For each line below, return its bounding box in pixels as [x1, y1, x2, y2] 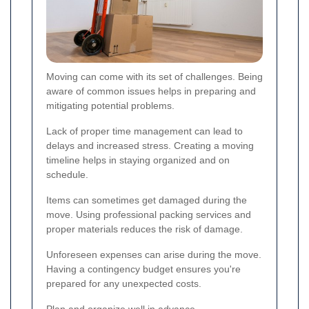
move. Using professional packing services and [46, 209, 251, 221]
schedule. [46, 169, 88, 181]
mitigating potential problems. [46, 100, 175, 112]
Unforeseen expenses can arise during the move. [46, 249, 261, 261]
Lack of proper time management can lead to [46, 126, 243, 137]
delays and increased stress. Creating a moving [46, 140, 254, 152]
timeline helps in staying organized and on [46, 154, 230, 166]
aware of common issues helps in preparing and [46, 86, 256, 97]
